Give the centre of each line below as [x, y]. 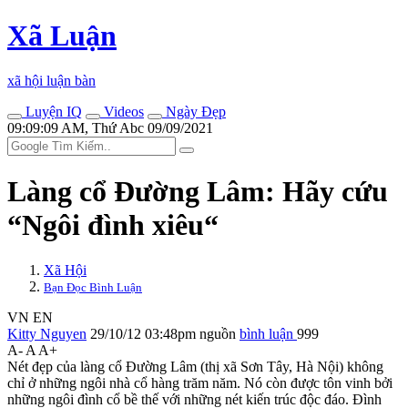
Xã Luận [62, 36]
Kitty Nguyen [47, 333]
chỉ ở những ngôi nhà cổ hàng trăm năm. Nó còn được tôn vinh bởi [200, 382]
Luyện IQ [52, 111]
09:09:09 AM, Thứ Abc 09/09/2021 [110, 127]
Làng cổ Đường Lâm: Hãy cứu [198, 192]
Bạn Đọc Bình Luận [93, 287]
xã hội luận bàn [51, 80]
